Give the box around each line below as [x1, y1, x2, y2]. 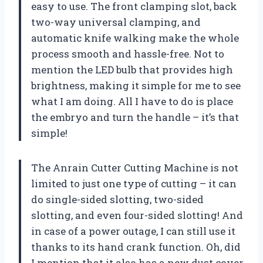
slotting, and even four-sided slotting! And [31, 208, 243, 222]
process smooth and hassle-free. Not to [31, 46, 224, 60]
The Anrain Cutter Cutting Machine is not [31, 160, 238, 174]
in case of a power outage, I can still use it [31, 224, 235, 238]
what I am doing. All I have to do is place [31, 94, 233, 108]
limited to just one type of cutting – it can [31, 176, 237, 190]
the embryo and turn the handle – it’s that [31, 110, 239, 124]
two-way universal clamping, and [31, 15, 201, 29]
